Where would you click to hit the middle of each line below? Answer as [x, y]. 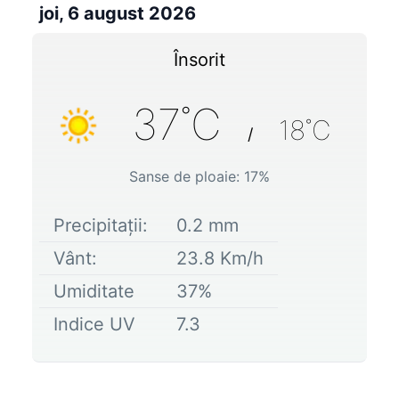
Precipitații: [101, 225]
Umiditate [94, 291]
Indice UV [94, 324]
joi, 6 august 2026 [118, 13]
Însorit [199, 59]
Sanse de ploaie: [187, 176]
